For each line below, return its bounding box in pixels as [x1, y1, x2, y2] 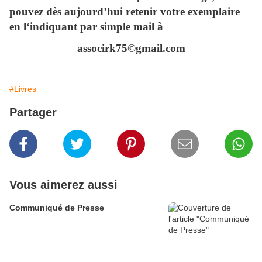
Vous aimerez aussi [9, 178, 118, 192]
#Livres [9, 84, 36, 94]
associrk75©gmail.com [77, 42, 185, 55]
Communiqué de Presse [9, 203, 104, 213]
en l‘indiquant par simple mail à [9, 20, 163, 33]
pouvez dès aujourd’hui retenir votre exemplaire [9, 5, 240, 18]
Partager [9, 106, 57, 119]
